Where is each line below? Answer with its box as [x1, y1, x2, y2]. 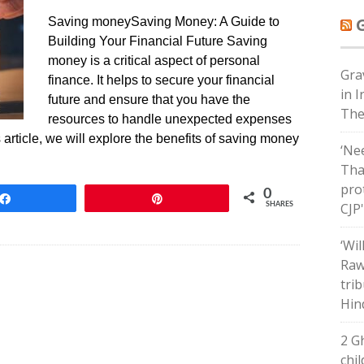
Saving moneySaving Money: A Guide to [48, 15, 279, 28]
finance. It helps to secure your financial [48, 73, 275, 87]
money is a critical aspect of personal [48, 54, 260, 67]
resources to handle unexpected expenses [48, 112, 292, 126]
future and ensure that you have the [48, 93, 250, 106]
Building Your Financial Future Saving [48, 34, 267, 48]
